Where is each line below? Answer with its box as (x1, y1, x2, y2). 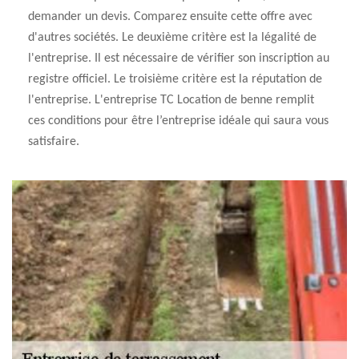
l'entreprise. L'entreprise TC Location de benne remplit (28, 94, 314, 107)
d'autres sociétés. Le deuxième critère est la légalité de (28, 31, 317, 44)
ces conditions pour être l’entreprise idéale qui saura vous (28, 115, 329, 127)
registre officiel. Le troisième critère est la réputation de (28, 73, 322, 86)
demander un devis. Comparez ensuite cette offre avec (28, 10, 313, 23)
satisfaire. (28, 135, 79, 148)
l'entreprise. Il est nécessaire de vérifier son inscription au (28, 52, 329, 65)
